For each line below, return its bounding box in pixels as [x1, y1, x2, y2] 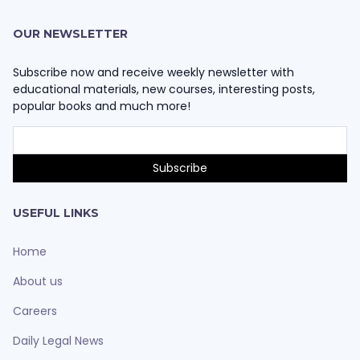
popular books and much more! [13, 97, 190, 114]
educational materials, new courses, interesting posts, [13, 80, 315, 97]
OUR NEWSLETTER [13, 26, 128, 41]
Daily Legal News [13, 332, 104, 349]
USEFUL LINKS [13, 205, 99, 220]
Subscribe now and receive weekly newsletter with [13, 63, 294, 80]
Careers [13, 302, 57, 319]
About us [13, 272, 63, 289]
